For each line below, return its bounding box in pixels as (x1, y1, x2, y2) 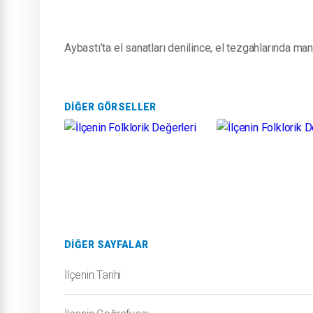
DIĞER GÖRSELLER (64, 101, 156, 112)
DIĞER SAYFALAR (64, 239, 149, 250)
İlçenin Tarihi (64, 268, 122, 282)
